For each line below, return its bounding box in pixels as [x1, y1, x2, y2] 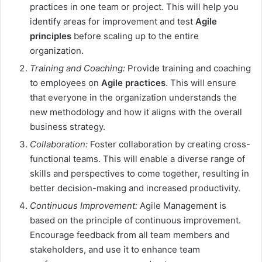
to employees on [30, 77, 101, 89]
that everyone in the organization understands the [30, 92, 237, 104]
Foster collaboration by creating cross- [88, 139, 250, 150]
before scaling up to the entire [71, 30, 199, 42]
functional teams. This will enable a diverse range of [30, 153, 245, 165]
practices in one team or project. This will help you [30, 1, 239, 13]
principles [30, 30, 71, 42]
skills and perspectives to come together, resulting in [30, 168, 249, 180]
